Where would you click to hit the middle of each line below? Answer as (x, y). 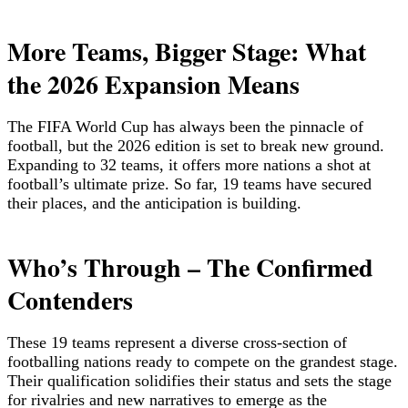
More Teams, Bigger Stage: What (187, 51)
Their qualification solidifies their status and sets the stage (199, 380)
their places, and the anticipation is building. (154, 203)
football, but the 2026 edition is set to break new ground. (196, 145)
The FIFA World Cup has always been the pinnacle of (185, 126)
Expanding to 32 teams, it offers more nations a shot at (189, 164)
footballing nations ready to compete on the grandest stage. (203, 361)
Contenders (70, 300)
